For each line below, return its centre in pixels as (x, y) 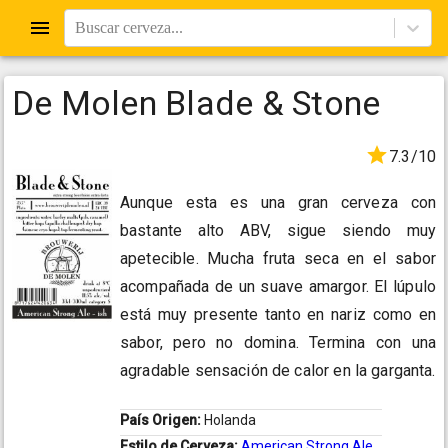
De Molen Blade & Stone (196, 103)
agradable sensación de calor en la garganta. (278, 371)
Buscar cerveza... (129, 27)
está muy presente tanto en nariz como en (278, 315)
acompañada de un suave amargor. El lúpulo (278, 287)
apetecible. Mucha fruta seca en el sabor (278, 259)
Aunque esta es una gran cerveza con (278, 203)
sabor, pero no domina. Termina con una (278, 343)
